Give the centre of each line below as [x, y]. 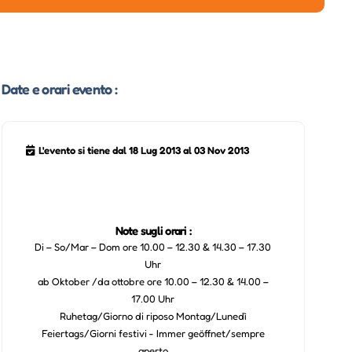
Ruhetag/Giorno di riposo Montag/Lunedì [153, 315]
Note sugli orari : [153, 230]
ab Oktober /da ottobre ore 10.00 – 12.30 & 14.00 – [153, 281]
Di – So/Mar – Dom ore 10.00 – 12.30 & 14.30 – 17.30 [153, 246]
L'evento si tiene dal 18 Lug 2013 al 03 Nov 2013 [143, 150]
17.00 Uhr [153, 298]
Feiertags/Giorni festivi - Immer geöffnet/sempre [153, 333]
